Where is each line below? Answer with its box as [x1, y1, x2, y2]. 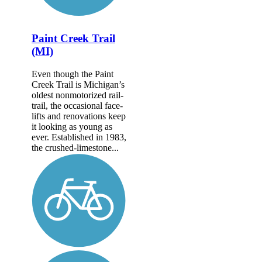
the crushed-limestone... [32, 142, 119, 153]
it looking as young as [32, 121, 112, 132]
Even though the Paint [32, 68, 113, 79]
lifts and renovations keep [32, 111, 126, 121]
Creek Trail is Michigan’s [32, 79, 125, 89]
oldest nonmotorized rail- [32, 89, 123, 100]
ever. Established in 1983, [32, 132, 126, 142]
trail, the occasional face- [32, 100, 123, 111]
